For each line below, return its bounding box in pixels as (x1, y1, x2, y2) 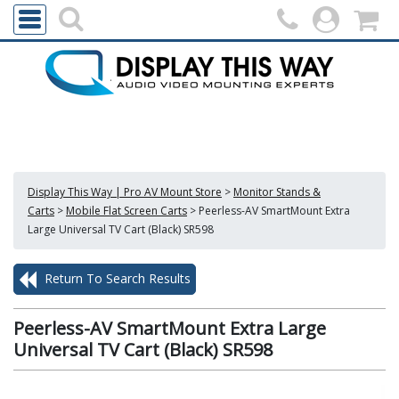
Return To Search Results (41, 270, 191, 287)
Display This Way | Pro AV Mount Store (28, 184, 222, 199)
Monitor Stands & (233, 184, 321, 199)
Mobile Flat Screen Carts (66, 203, 187, 218)
